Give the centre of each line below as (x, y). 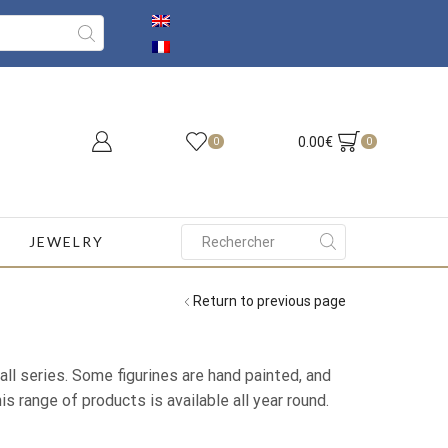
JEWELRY (67, 241)
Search (289, 250)
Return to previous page (269, 301)
